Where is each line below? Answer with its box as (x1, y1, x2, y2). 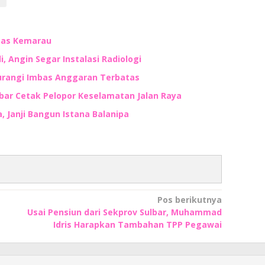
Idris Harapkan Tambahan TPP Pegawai (53, 218, 222, 230)
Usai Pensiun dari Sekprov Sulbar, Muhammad (27, 206, 222, 218)
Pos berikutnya (157, 193, 222, 205)
